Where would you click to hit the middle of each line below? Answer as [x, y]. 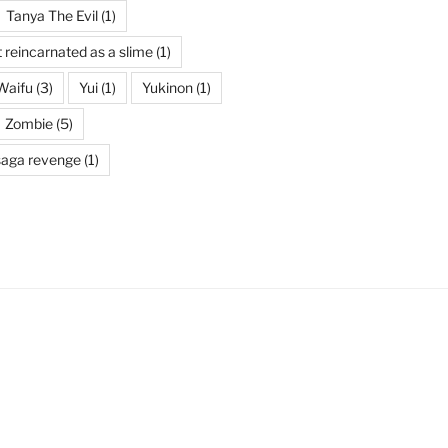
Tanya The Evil [51, 16]
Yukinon [167, 88]
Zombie [28, 124]
